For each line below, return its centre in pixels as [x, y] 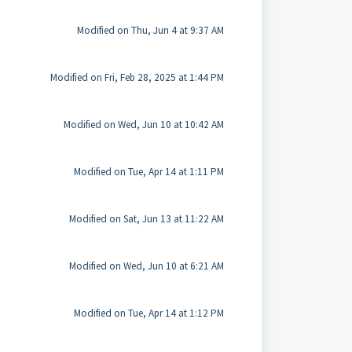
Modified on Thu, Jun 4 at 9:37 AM [150, 30]
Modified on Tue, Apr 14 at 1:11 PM [148, 172]
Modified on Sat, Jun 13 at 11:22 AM [146, 219]
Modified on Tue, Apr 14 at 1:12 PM [148, 313]
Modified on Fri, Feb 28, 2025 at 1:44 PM [137, 77]
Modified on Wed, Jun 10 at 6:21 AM [146, 266]
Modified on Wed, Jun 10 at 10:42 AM [143, 125]
